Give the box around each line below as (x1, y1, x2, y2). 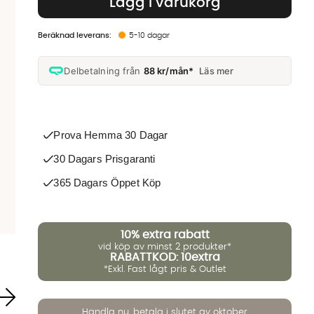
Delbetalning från (64, 65, 144, 76)
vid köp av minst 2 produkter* (98, 242, 232, 252)
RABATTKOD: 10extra (109, 252, 220, 263)
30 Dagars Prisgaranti (53, 153, 156, 165)
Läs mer (199, 65, 234, 76)
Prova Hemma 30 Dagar (53, 129, 168, 141)
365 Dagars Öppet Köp (53, 177, 161, 189)
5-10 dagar (129, 32, 170, 39)
